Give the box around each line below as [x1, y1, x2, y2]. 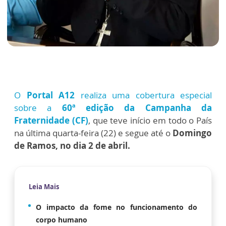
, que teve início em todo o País [88, 114, 212, 126]
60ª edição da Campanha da [51, 101, 212, 114]
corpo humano [36, 214, 87, 224]
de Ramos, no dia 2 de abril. [14, 139, 132, 151]
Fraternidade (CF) [14, 114, 88, 126]
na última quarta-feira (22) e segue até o [14, 127, 171, 139]
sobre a [14, 101, 52, 114]
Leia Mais [29, 182, 59, 191]
